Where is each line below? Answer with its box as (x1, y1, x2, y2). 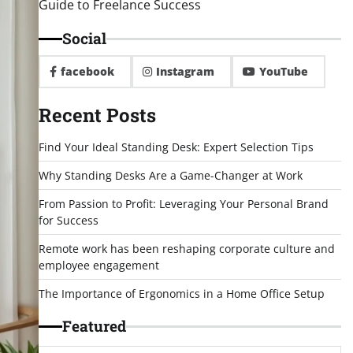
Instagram (155, 64, 214, 79)
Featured (61, 316, 126, 336)
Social (61, 28, 106, 48)
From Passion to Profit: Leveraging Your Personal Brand (38, 196, 329, 211)
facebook (60, 64, 114, 79)
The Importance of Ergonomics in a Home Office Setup (38, 286, 325, 301)
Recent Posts (38, 102, 156, 128)
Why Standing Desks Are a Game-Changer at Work (38, 168, 303, 183)
